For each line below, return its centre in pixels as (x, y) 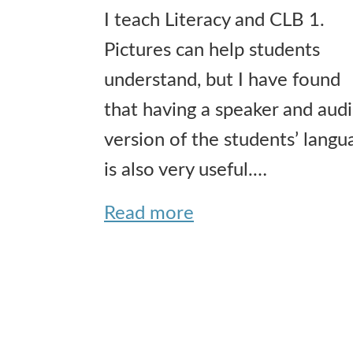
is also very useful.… (186, 170)
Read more (149, 213)
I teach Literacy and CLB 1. (214, 20)
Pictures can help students (212, 50)
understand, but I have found (222, 80)
